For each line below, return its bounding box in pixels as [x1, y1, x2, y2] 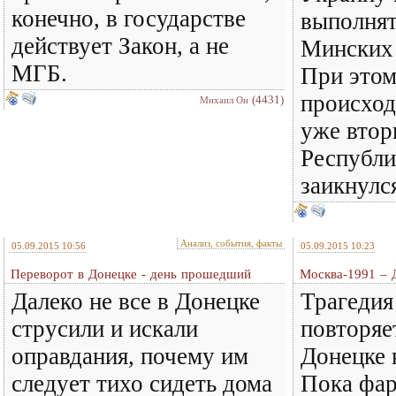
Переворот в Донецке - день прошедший [11, 267, 251, 281]
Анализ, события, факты [180, 238, 282, 248]
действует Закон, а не [11, 33, 229, 59]
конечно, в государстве [11, 5, 246, 32]
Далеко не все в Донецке [11, 288, 260, 315]
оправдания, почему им [11, 343, 248, 369]
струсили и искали [11, 316, 198, 342]
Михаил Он [200, 95, 248, 105]
